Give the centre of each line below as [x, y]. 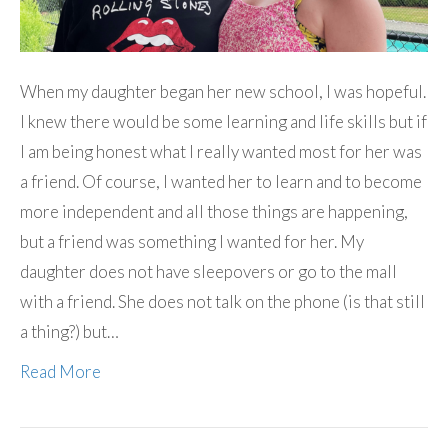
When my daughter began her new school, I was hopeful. [223, 91]
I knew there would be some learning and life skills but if [223, 121]
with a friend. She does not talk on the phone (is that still [222, 301]
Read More [60, 371]
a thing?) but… [69, 331]
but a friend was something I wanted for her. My [192, 241]
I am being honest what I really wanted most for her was [221, 151]
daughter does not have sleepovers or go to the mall [208, 271]
